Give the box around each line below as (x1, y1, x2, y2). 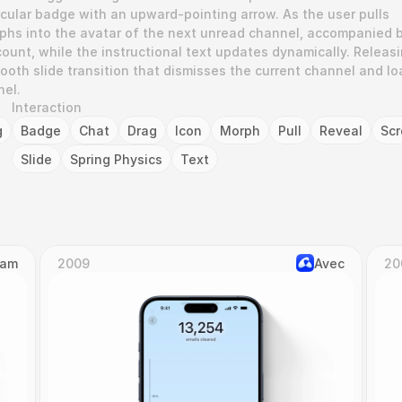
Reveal (319, 122, 363, 138)
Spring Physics (70, 151, 162, 167)
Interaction (12, 100, 82, 115)
